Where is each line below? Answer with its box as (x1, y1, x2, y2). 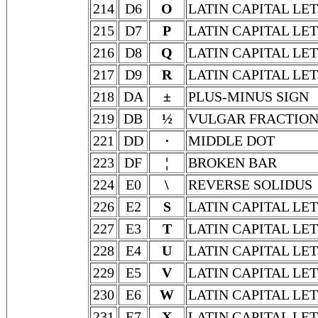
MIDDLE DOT (188, 133, 275, 148)
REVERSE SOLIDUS (188, 177, 312, 192)
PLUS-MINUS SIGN (188, 89, 309, 104)
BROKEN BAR (188, 155, 277, 170)
